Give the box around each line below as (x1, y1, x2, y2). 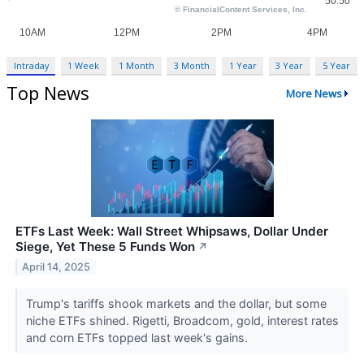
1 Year (228, 59, 257, 72)
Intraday (13, 59, 49, 72)
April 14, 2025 (22, 260, 91, 273)
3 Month (173, 59, 210, 72)
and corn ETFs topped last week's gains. (25, 331, 251, 345)
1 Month (119, 59, 155, 72)
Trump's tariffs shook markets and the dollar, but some (25, 297, 327, 311)
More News (285, 85, 342, 101)
